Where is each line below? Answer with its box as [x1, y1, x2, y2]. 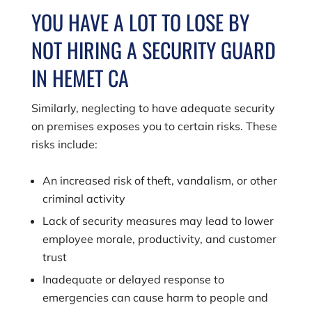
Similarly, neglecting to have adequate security [31, 101, 275, 115]
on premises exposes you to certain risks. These [31, 119, 277, 133]
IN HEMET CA [31, 62, 129, 93]
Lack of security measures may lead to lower [42, 214, 274, 228]
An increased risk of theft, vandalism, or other [42, 173, 277, 187]
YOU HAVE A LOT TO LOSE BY [31, 6, 249, 38]
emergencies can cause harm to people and [42, 290, 268, 304]
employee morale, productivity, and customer [42, 232, 276, 246]
